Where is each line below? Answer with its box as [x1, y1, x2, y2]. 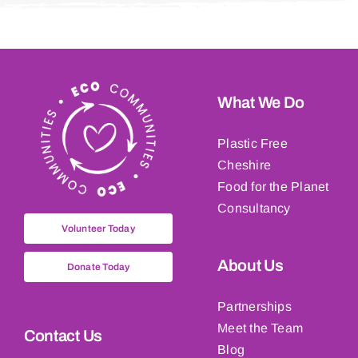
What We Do [217, 93, 305, 111]
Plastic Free [217, 136, 288, 150]
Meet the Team [217, 320, 304, 335]
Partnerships [217, 299, 292, 313]
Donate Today [66, 261, 130, 273]
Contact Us [23, 327, 102, 345]
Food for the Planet [217, 179, 329, 193]
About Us [217, 256, 284, 274]
